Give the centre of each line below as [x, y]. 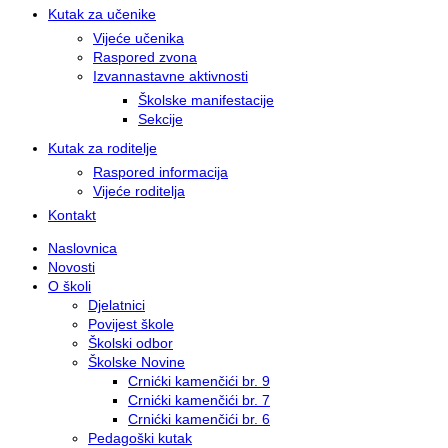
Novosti [71, 267]
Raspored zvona [145, 57]
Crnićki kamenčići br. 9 [199, 381]
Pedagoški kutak [140, 438]
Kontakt [72, 215]
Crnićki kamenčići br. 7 [199, 400]
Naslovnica [82, 248]
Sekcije [160, 119]
